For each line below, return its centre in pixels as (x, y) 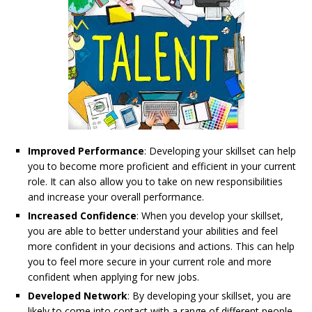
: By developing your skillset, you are (209, 295)
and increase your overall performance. (116, 196)
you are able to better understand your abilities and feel (153, 231)
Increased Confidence (82, 215)
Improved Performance (86, 150)
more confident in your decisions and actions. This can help (161, 246)
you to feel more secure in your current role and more (150, 261)
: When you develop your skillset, (210, 215)
